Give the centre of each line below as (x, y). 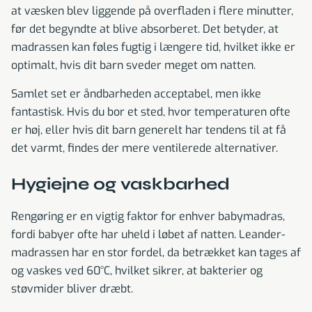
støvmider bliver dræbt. (72, 289)
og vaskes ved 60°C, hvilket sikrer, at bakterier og (137, 271)
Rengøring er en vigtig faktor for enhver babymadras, (148, 217)
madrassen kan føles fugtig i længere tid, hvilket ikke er (153, 47)
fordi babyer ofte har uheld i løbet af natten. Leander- (148, 235)
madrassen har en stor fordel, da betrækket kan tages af (156, 253)
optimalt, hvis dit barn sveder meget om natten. (133, 65)
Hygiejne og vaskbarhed (120, 185)
